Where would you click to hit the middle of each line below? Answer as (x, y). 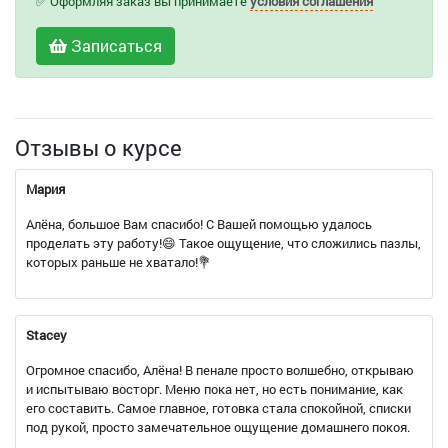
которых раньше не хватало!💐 (118, 262)
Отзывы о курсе (98, 147)
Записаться (114, 45)
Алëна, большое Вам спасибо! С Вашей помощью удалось (199, 224)
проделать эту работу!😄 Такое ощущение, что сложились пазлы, (223, 243)
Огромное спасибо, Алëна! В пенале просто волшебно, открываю (220, 370)
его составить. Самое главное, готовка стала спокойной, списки (218, 408)
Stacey (46, 335)
